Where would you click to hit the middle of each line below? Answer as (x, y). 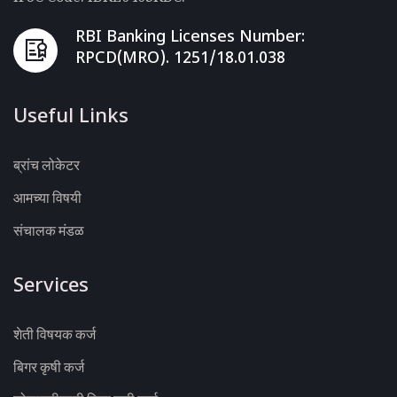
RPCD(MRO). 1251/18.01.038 (180, 58)
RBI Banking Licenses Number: (190, 37)
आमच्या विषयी (47, 197)
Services (51, 286)
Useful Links (71, 117)
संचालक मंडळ (49, 230)
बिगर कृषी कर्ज (49, 366)
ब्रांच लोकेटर (47, 164)
